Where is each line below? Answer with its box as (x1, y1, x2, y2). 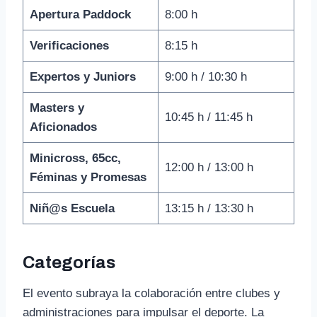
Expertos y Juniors (29, 69, 136, 83)
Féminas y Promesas (29, 170, 146, 184)
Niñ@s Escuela (29, 201, 115, 215)
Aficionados (29, 120, 97, 134)
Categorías (23, 253, 115, 272)
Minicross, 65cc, (29, 151, 121, 165)
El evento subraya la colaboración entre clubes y (23, 286, 280, 300)
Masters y (29, 100, 84, 115)
